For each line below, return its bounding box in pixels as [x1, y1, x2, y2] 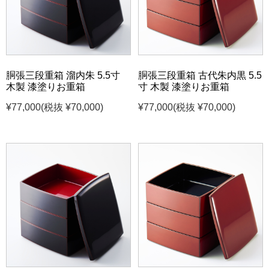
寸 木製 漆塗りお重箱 [138, 81, 230, 92]
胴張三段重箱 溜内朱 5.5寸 [6, 70, 120, 80]
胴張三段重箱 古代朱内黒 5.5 [138, 70, 262, 80]
